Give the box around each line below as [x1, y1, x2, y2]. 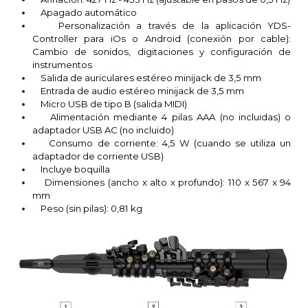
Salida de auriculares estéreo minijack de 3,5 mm [32, 71, 261, 83]
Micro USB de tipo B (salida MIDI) [32, 98, 187, 109]
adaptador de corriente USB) [32, 150, 164, 162]
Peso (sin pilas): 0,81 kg [32, 202, 142, 214]
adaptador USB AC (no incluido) [32, 124, 174, 135]
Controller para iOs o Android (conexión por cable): [32, 32, 291, 44]
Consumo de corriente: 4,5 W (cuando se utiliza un [32, 137, 291, 148]
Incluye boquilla [32, 163, 110, 175]
